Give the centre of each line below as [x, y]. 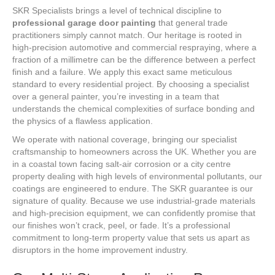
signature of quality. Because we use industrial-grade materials [134, 200]
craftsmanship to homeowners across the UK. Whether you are [134, 151]
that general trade [192, 22]
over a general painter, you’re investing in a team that [116, 96]
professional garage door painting [84, 22]
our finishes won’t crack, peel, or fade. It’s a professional [121, 225]
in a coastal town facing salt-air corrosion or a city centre [122, 164]
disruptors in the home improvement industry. [100, 250]
